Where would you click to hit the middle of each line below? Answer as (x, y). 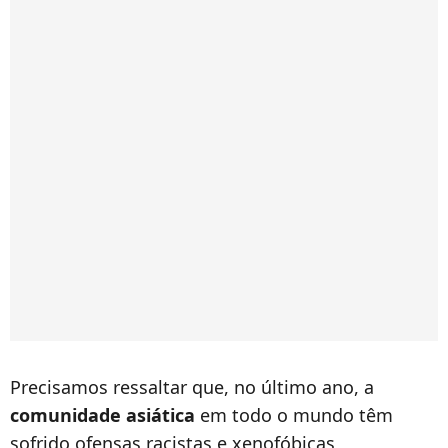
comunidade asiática (102, 414)
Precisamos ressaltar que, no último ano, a (192, 386)
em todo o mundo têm (294, 414)
